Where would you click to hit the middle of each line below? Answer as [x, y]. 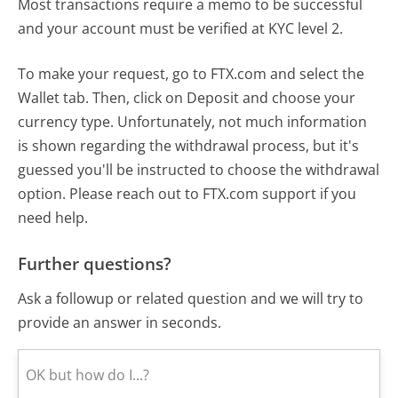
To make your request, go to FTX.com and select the [191, 73]
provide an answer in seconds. [120, 323]
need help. [53, 217]
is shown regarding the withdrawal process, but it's [189, 145]
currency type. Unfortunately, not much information [193, 121]
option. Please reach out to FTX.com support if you [187, 193]
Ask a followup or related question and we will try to [191, 299]
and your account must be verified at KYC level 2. [181, 28]
